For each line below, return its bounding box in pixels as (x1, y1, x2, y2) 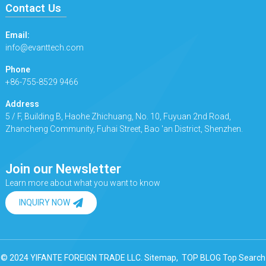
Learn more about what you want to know (5, 178, 160, 188)
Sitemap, (144, 252, 180, 262)
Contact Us (5, 1, 61, 14)
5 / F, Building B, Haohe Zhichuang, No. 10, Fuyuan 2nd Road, (5, 111, 231, 121)
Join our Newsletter (5, 161, 121, 176)
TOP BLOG (180, 252, 223, 262)
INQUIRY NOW (18, 197, 70, 207)
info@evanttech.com (5, 42, 84, 52)
